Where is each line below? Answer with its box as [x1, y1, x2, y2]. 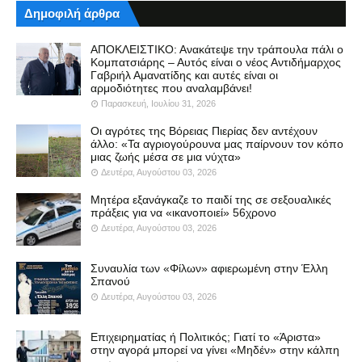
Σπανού [90, 274, 130, 288]
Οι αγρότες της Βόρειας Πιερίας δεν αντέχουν [90, 124, 318, 137]
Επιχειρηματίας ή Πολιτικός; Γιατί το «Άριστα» [90, 330, 321, 343]
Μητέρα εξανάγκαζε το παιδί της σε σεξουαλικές [90, 192, 331, 206]
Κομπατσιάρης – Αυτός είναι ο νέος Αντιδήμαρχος [90, 55, 341, 69]
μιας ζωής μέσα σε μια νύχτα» [90, 149, 241, 163]
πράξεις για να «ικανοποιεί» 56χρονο [90, 205, 276, 219]
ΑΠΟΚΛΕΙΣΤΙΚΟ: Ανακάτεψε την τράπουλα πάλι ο [90, 42, 343, 56]
